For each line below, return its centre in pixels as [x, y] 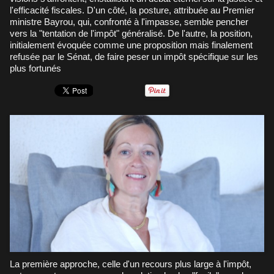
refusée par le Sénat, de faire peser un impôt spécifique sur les [134, 56]
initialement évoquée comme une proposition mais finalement [131, 45]
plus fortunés [35, 68]
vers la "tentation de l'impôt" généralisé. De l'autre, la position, [131, 33]
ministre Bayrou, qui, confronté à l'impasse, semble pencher [129, 21]
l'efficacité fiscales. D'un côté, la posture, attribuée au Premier [132, 10]
